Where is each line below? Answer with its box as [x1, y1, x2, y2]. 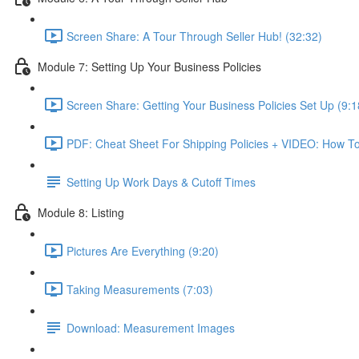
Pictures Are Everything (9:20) [67, 242, 219, 259]
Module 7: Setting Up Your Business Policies [38, 58, 261, 75]
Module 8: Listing [38, 204, 124, 220]
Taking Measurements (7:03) [67, 280, 213, 297]
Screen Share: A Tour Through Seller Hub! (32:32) [67, 27, 322, 44]
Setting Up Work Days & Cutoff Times [67, 173, 256, 190]
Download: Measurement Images [67, 319, 235, 336]
